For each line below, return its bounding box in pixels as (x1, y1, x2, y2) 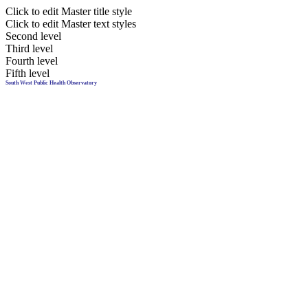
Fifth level (5, 67, 49, 79)
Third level (5, 43, 53, 54)
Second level (5, 30, 61, 42)
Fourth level (5, 55, 58, 67)
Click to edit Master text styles (5, 18, 136, 30)
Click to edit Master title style (5, 5, 132, 17)
